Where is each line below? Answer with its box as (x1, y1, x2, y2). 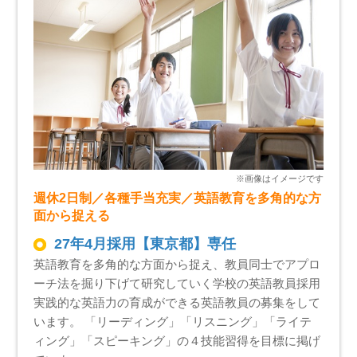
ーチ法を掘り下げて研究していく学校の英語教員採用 (33, 277, 321, 291)
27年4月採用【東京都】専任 (54, 236, 237, 253)
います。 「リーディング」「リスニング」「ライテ (33, 315, 312, 329)
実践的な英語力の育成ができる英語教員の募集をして (33, 296, 321, 310)
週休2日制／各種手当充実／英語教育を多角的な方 (33, 191, 322, 206)
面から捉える (33, 209, 111, 223)
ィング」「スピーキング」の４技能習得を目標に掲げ (33, 334, 321, 348)
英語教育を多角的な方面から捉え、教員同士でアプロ (33, 257, 321, 272)
